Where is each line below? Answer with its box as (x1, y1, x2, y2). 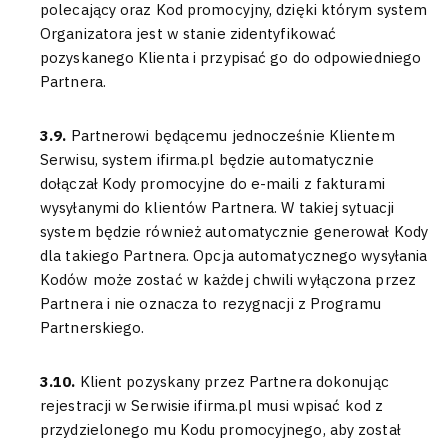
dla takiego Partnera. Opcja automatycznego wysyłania (40, 246, 428, 265)
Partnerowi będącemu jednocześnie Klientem (70, 126, 395, 145)
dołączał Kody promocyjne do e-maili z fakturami (40, 174, 385, 193)
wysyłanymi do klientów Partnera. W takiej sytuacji (40, 198, 395, 217)
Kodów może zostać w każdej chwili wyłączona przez (40, 270, 416, 289)
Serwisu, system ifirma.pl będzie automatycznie (40, 150, 374, 169)
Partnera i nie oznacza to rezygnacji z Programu (40, 294, 381, 313)
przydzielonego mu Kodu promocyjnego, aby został (40, 420, 401, 439)
